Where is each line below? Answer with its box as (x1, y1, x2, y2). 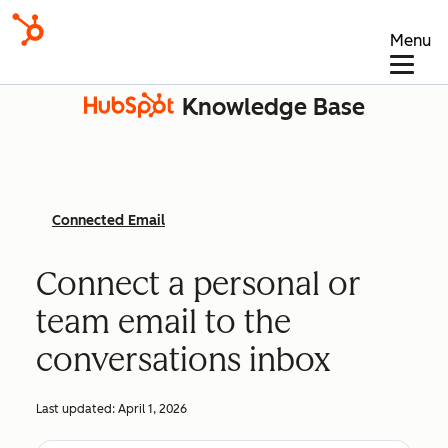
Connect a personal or (36, 265, 361, 303)
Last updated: (36, 402, 118, 416)
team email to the (36, 303, 291, 341)
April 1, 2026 (118, 402, 187, 416)
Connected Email (52, 212, 165, 229)
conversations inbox (36, 341, 331, 379)
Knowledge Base (181, 93, 365, 121)
